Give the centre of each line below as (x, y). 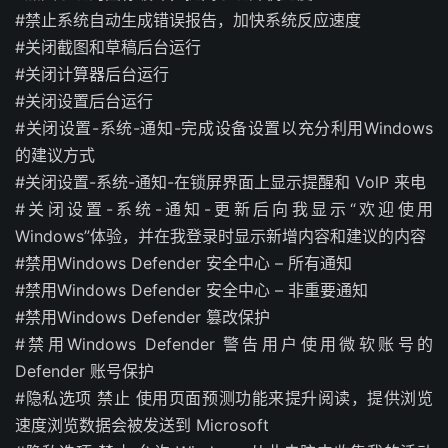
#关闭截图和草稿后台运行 (108, 46)
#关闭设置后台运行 (84, 100)
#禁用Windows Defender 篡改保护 (142, 316)
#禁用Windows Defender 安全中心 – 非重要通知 (191, 289)
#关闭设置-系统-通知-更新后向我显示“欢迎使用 (224, 208)
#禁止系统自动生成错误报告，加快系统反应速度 (188, 19)
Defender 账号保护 (84, 370)
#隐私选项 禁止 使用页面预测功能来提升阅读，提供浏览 (224, 397)
